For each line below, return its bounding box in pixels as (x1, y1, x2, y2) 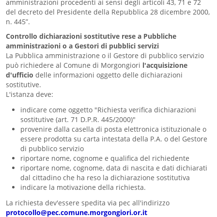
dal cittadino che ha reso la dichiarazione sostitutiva (20, 173, 190, 182)
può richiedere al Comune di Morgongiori (6, 61, 142, 70)
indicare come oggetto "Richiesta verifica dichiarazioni (20, 105, 196, 114)
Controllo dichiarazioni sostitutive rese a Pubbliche (6, 31, 176, 41)
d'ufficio (6, 70, 33, 79)
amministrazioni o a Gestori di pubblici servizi (6, 41, 159, 50)
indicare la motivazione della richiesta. (20, 183, 146, 192)
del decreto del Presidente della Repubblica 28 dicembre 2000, (6, 7, 210, 16)
